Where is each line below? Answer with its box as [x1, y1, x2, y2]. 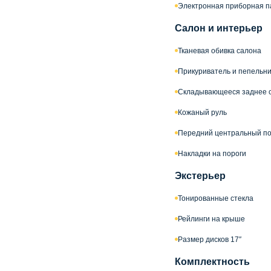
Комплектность [175, 256, 250, 267]
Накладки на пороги [178, 149, 246, 158]
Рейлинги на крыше [178, 214, 245, 223]
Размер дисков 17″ [178, 235, 241, 244]
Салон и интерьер [175, 22, 263, 33]
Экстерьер [175, 170, 226, 181]
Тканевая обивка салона [178, 46, 261, 55]
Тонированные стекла [178, 194, 253, 203]
